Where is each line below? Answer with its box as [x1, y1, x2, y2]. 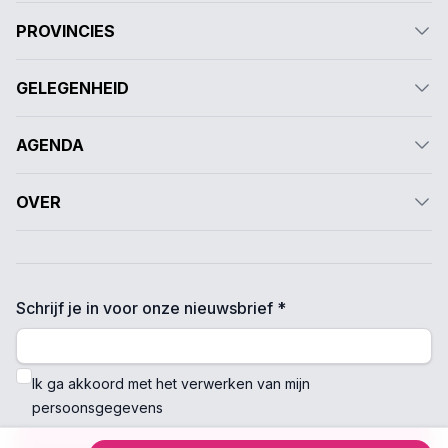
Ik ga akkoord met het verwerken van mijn [32, 375, 310, 392]
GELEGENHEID [16, 78, 129, 98]
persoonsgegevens [32, 399, 163, 416]
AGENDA [16, 135, 84, 155]
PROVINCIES [16, 21, 115, 41]
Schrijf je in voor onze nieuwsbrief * [16, 298, 286, 318]
